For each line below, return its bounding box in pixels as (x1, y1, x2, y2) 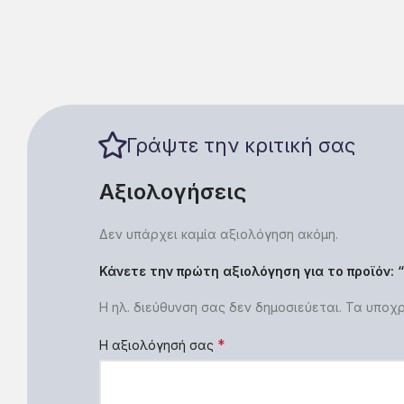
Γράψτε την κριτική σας (126, 133, 355, 158)
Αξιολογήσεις (99, 179, 247, 206)
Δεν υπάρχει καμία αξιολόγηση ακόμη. (99, 226, 338, 243)
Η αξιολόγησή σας (99, 337, 217, 353)
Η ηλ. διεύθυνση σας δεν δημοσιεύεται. (99, 299, 342, 316)
